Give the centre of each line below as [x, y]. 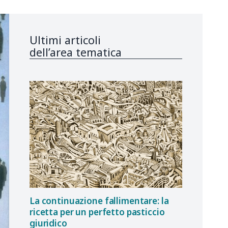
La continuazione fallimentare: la [99, 201]
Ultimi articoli [65, 40]
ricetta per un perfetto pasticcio [97, 212]
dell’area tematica [76, 52]
